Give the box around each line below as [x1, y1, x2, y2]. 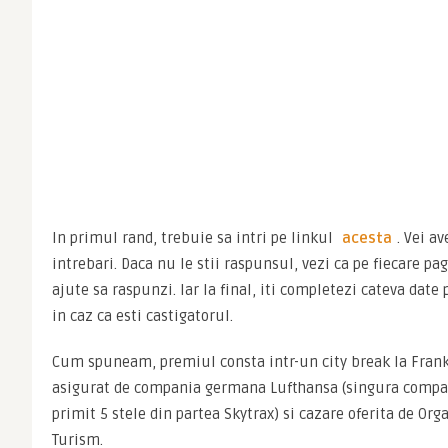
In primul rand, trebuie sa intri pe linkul [52, 229, 337, 247]
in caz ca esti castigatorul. [52, 307, 233, 325]
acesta [342, 229, 392, 247]
